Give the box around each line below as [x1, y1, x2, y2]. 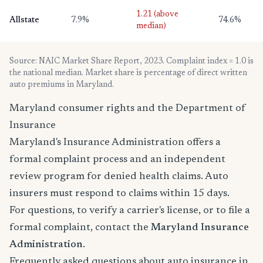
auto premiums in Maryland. [9, 80, 114, 89]
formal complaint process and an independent [9, 154, 225, 165]
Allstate [9, 16, 39, 25]
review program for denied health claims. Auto [9, 171, 228, 182]
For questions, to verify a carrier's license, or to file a [9, 205, 250, 216]
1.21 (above [136, 10, 178, 19]
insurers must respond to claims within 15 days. [9, 188, 230, 199]
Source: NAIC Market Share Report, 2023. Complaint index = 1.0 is [9, 57, 254, 66]
